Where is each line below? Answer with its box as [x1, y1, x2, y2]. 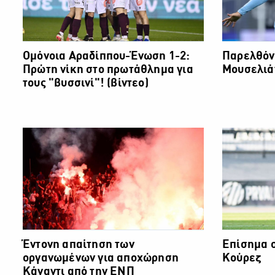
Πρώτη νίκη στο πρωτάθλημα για [22, 64, 193, 76]
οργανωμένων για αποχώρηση [22, 252, 179, 264]
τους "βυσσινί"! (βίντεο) [22, 77, 149, 89]
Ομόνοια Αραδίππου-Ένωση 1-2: [22, 50, 190, 62]
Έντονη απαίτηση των [22, 239, 134, 250]
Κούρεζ [222, 252, 262, 264]
